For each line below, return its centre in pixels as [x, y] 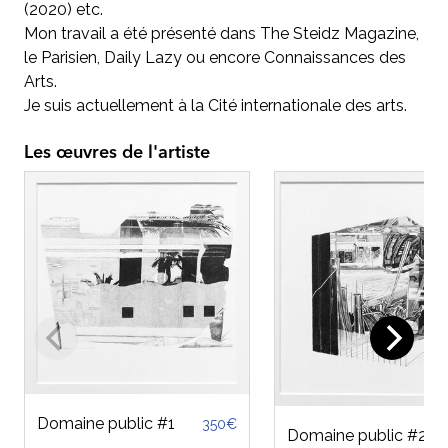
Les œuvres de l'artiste [117, 152]
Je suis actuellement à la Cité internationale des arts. [215, 105]
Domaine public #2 [357, 435]
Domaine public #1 [106, 424]
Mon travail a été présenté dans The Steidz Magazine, [221, 33]
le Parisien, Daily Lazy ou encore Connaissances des [215, 57]
